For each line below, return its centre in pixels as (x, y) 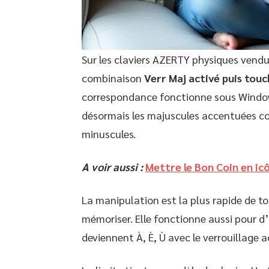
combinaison (113, 78)
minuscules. (109, 134)
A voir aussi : (112, 167)
